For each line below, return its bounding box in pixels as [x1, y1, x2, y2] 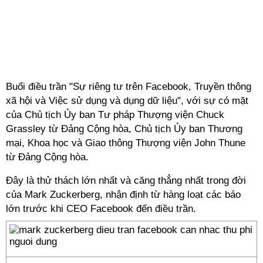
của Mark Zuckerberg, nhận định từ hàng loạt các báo [6, 189, 241, 200]
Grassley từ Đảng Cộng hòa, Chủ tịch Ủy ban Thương [6, 123, 242, 134]
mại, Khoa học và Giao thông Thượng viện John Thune [6, 137, 245, 149]
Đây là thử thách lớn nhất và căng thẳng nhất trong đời [6, 175, 246, 186]
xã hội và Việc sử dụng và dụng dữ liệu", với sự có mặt [6, 95, 248, 106]
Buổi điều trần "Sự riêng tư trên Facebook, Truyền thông [6, 81, 251, 92]
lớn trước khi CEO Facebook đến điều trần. [6, 203, 196, 214]
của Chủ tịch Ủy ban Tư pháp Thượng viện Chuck [6, 109, 224, 120]
